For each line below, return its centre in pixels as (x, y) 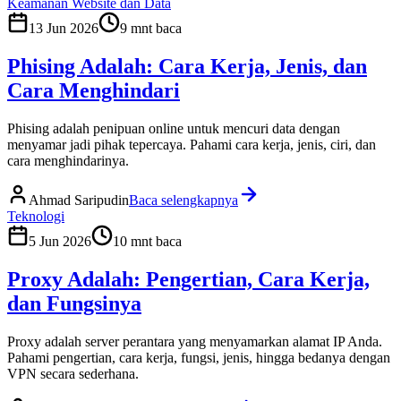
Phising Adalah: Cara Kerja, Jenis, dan (187, 67)
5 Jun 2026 (60, 242)
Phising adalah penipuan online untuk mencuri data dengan (174, 129)
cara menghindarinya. (68, 161)
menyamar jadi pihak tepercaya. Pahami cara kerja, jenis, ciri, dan (192, 145)
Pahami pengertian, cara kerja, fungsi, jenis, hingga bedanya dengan (199, 357)
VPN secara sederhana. (73, 373)
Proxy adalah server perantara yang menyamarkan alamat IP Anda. (195, 341)
